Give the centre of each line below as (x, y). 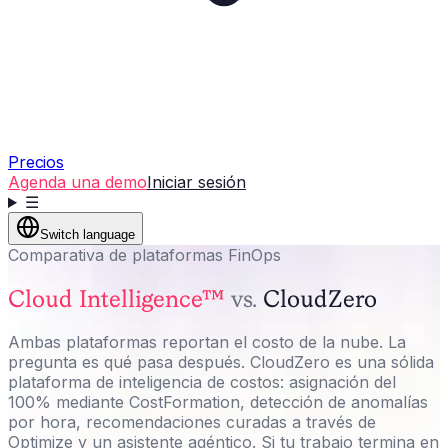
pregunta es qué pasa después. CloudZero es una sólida (221, 361)
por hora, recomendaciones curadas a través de (192, 421)
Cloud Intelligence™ (116, 298)
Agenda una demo (77, 182)
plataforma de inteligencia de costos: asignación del (202, 381)
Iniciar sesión (196, 182)
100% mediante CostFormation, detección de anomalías (218, 401)
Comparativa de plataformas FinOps (144, 255)
